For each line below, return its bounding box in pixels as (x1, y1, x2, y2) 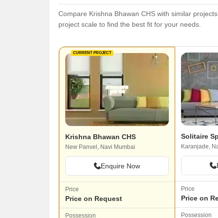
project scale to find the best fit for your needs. (58, 20, 201, 28)
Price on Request (65, 194, 122, 202)
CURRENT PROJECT (73, 51, 111, 55)
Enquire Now (100, 162, 140, 170)
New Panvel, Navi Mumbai (65, 143, 135, 150)
